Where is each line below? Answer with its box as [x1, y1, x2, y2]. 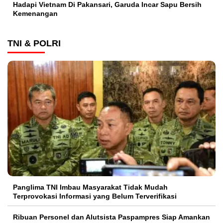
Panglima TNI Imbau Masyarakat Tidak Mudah [13, 183, 168, 192]
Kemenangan [13, 9, 60, 18]
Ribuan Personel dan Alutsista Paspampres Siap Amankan [13, 213, 210, 222]
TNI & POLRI [7, 38, 61, 49]
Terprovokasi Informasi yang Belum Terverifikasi [13, 192, 177, 201]
